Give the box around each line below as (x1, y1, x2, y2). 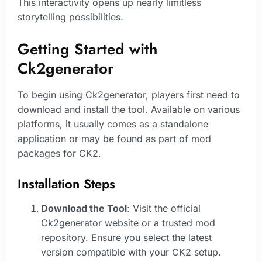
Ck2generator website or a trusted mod (41, 217, 215, 229)
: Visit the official (127, 202, 201, 215)
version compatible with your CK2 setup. (41, 246, 221, 258)
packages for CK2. (18, 147, 101, 159)
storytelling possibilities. (18, 11, 123, 23)
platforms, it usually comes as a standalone (18, 118, 208, 130)
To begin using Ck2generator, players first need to (18, 88, 240, 101)
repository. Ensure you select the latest (41, 232, 212, 244)
